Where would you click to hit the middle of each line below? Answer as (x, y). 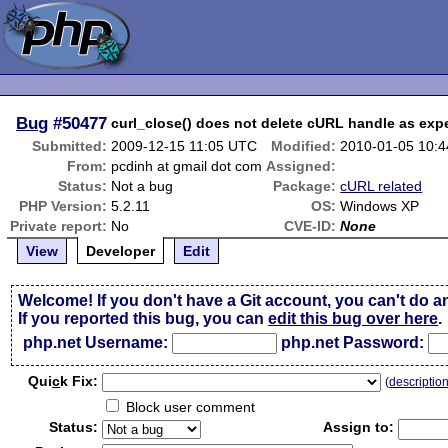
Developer (121, 251)
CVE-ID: (310, 226)
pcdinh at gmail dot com (187, 166)
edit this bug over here (353, 318)
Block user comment (189, 407)
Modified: (304, 146)
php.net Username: (96, 342)
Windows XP (380, 206)
